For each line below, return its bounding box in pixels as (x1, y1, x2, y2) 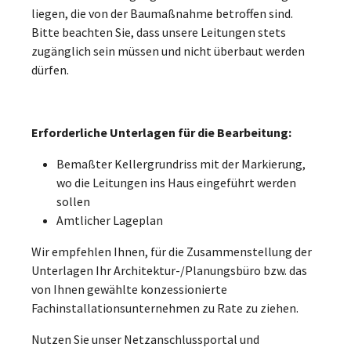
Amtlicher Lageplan (56, 212, 163, 228)
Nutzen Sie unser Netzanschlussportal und (31, 331, 259, 347)
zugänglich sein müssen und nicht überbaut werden (31, 42, 305, 59)
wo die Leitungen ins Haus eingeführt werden (56, 174, 296, 190)
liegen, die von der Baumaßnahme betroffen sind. (31, 5, 293, 21)
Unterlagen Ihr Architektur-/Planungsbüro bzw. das (31, 262, 307, 278)
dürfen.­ (31, 61, 69, 78)
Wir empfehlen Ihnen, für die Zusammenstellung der (31, 243, 312, 259)
